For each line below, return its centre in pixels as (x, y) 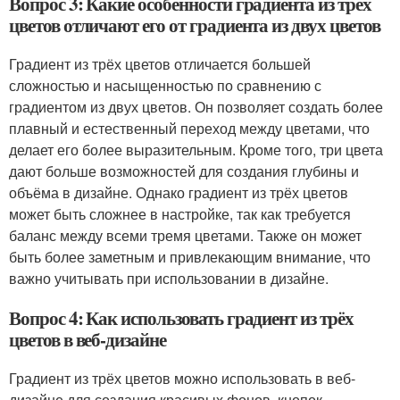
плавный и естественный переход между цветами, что (189, 128)
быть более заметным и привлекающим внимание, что (190, 257)
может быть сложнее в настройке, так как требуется (180, 214)
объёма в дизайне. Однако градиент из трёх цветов (179, 192)
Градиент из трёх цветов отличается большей (160, 64)
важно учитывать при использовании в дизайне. (169, 278)
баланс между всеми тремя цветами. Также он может (185, 235)
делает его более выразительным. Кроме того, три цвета (196, 150)
